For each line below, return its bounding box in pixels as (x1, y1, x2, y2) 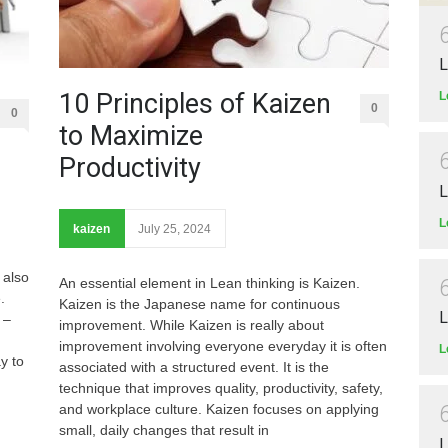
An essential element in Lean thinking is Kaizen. (59, 274, 360, 291)
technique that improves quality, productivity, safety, (59, 379, 383, 396)
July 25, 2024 (138, 221, 211, 236)
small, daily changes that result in (59, 421, 269, 438)
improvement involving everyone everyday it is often (59, 337, 387, 354)
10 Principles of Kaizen (59, 87, 331, 120)
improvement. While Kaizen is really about (59, 316, 324, 333)
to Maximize (59, 119, 203, 152)
